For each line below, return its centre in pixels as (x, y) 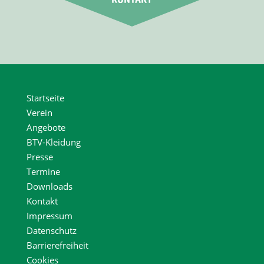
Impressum (49, 215)
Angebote (46, 127)
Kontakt (42, 201)
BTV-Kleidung (53, 142)
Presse (39, 156)
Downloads (49, 186)
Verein (39, 112)
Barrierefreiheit (57, 245)
